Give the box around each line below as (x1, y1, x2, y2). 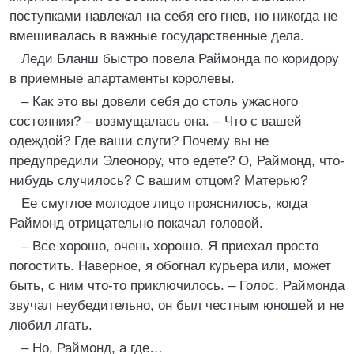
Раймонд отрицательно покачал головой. (9, 216, 263, 231)
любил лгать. (9, 318, 92, 333)
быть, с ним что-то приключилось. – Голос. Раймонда (9, 278, 345, 293)
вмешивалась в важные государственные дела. (9, 28, 304, 43)
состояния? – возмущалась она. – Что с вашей (9, 114, 302, 129)
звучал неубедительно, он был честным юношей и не (9, 298, 344, 313)
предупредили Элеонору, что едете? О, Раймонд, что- (9, 153, 345, 168)
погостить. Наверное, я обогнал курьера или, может (9, 258, 331, 273)
